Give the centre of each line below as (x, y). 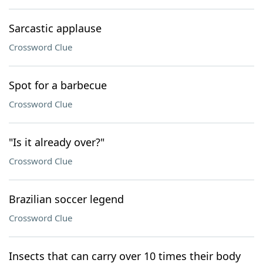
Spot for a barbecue (58, 85)
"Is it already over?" (57, 142)
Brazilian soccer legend (66, 199)
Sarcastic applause (55, 28)
